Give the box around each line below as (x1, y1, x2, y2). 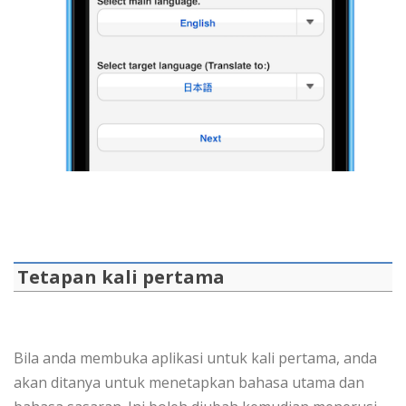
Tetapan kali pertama (17, 265, 225, 290)
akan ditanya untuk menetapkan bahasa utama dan (14, 372, 364, 393)
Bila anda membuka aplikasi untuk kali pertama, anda (14, 348, 377, 369)
